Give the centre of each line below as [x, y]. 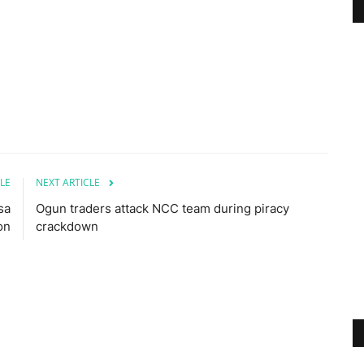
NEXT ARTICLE [68, 182]
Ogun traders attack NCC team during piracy [162, 208]
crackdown [67, 226]
